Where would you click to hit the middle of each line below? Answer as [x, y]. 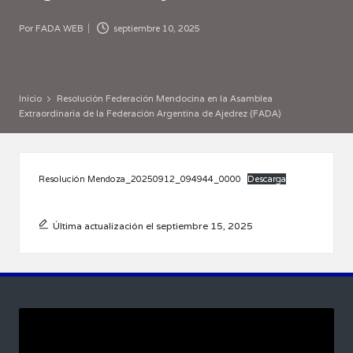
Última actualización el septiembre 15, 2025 [152, 225]
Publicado [40, 35]
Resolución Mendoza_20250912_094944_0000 [140, 178]
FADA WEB [59, 28]
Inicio [30, 98]
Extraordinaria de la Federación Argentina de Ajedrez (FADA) [150, 113]
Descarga [267, 178]
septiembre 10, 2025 [156, 28]
